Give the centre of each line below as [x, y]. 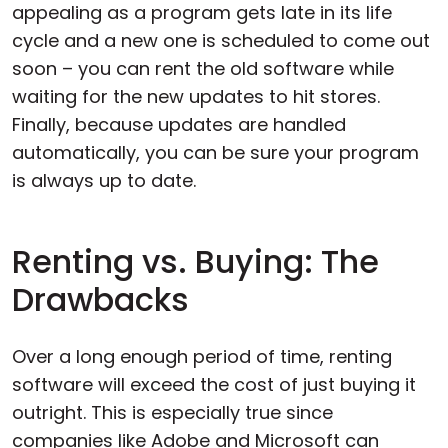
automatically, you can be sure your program [215, 152]
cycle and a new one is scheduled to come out [221, 40]
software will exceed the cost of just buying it [214, 384]
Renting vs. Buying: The [195, 261]
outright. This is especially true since [172, 412]
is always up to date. [104, 180]
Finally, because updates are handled [179, 124]
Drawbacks [100, 299]
